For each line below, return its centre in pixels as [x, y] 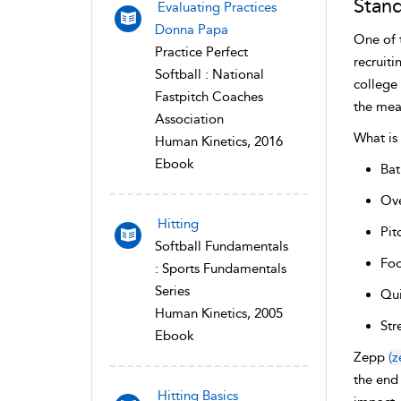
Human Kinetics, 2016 [219, 141]
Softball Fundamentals [222, 246]
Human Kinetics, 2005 [219, 313]
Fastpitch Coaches [209, 96]
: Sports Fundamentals [221, 268]
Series [172, 290]
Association [189, 119]
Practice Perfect [201, 51]
